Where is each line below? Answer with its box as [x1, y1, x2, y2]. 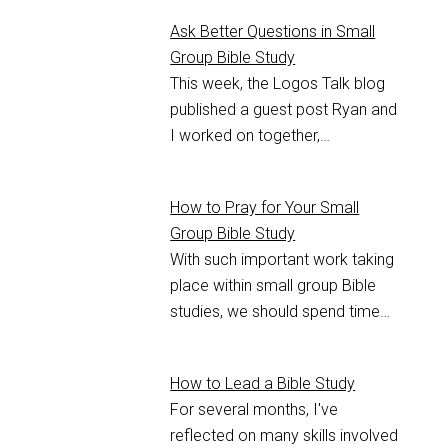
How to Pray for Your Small [170, 197, 360, 217]
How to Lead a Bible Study [170, 373, 356, 393]
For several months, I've [170, 399, 339, 419]
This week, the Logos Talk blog [170, 73, 386, 93]
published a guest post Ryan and [170, 99, 398, 119]
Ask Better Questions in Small [170, 21, 376, 41]
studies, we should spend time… [170, 301, 391, 321]
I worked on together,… [170, 125, 331, 145]
